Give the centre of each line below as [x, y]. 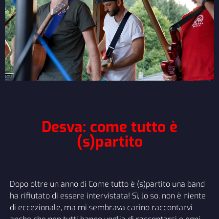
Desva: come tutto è [109, 127]
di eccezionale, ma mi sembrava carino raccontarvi [101, 208]
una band [187, 184]
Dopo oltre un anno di [49, 184]
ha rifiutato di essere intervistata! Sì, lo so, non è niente [108, 196]
